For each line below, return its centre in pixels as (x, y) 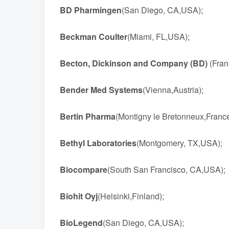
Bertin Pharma (88, 116)
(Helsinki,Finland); (131, 196)
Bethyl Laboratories (98, 143)
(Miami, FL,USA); (158, 37)
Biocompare (84, 169)
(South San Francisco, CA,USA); (167, 169)
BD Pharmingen (91, 10)
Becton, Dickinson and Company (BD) (134, 63)
